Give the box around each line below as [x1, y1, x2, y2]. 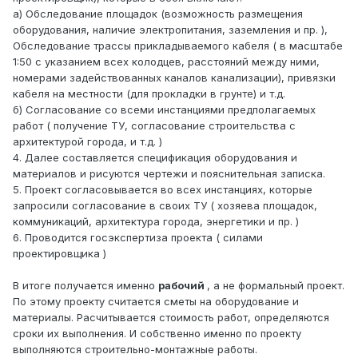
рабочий [158, 279, 207, 292]
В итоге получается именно [13, 279, 158, 292]
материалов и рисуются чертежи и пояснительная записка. [13, 167, 325, 181]
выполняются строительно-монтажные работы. [13, 343, 257, 356]
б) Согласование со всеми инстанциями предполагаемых [13, 103, 316, 117]
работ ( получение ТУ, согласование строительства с [13, 119, 296, 133]
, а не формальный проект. [207, 279, 344, 292]
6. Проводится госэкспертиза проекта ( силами [13, 231, 263, 245]
